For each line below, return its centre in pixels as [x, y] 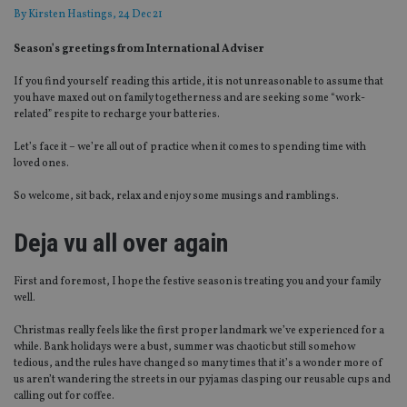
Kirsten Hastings [70, 15]
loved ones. [41, 164]
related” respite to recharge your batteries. [117, 115]
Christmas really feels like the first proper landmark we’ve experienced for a [199, 331]
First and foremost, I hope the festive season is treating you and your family [197, 282]
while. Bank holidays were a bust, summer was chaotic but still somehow [184, 347]
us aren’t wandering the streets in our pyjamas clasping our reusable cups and [202, 380]
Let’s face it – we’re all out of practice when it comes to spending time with [190, 148]
